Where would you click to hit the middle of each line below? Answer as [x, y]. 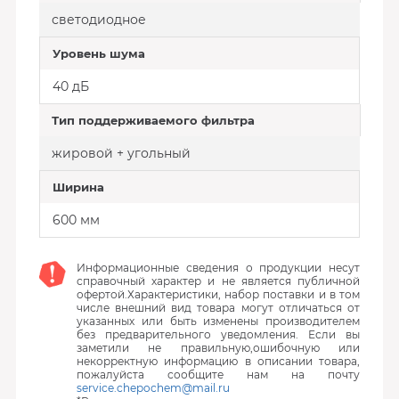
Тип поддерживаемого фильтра [153, 120]
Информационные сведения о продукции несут [218, 268]
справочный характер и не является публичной [218, 281]
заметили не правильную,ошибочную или [218, 348]
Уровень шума [98, 53]
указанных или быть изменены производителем [218, 321]
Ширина [78, 187]
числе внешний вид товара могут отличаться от [218, 308]
